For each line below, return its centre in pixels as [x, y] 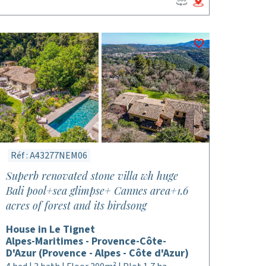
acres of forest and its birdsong [76, 205]
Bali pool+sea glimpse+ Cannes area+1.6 [97, 191]
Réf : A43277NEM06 [49, 156]
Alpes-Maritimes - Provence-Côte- [86, 241]
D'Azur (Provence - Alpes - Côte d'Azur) [97, 253]
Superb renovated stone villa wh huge [92, 176]
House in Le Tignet [50, 229]
